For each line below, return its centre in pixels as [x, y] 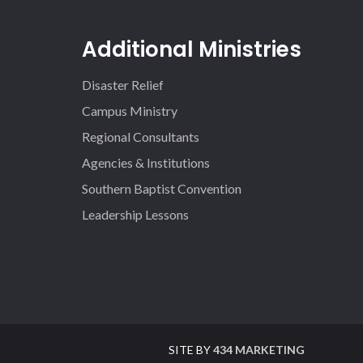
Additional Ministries [192, 49]
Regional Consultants [141, 137]
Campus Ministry [130, 111]
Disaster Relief [123, 85]
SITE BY [191, 350]
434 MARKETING [259, 350]
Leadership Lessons [136, 214]
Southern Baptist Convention [162, 188]
